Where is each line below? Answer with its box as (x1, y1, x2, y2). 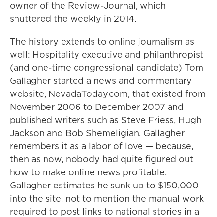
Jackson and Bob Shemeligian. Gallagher (10, 127, 185, 139)
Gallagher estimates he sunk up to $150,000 (10, 179, 199, 192)
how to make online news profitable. (10, 166, 167, 179)
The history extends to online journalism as (10, 35, 194, 48)
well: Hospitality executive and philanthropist (10, 48, 203, 61)
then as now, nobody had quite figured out (10, 153, 193, 166)
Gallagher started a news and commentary (10, 75, 192, 87)
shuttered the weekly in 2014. (10, 13, 136, 25)
